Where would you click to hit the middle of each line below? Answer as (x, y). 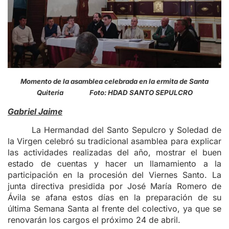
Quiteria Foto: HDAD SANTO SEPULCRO (114, 92)
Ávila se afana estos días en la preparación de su (114, 198)
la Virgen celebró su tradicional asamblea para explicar (114, 141)
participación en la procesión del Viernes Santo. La (114, 175)
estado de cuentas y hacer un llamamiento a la (114, 164)
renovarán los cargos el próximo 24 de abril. (94, 220)
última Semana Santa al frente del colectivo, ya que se (114, 209)
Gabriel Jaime (35, 112)
